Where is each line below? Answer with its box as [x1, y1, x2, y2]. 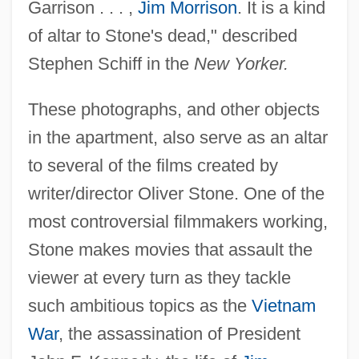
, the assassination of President [58, 323, 301, 344]
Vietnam [251, 295, 316, 316]
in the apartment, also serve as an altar [27, 127, 328, 147]
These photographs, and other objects [27, 99, 320, 119]
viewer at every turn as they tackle [27, 267, 291, 288]
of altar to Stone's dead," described [27, 25, 297, 46]
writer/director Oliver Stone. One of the [27, 183, 325, 204]
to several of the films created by [27, 155, 278, 175]
